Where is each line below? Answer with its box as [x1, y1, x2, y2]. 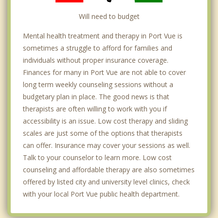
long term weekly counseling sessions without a [23, 80, 173, 90]
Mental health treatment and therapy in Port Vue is [23, 31, 182, 41]
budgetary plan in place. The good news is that [23, 92, 169, 102]
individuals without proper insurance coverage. [23, 55, 168, 65]
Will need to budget [78, 12, 140, 21]
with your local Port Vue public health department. [23, 189, 180, 199]
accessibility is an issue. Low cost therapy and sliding [23, 116, 188, 126]
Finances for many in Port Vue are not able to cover [23, 68, 186, 77]
